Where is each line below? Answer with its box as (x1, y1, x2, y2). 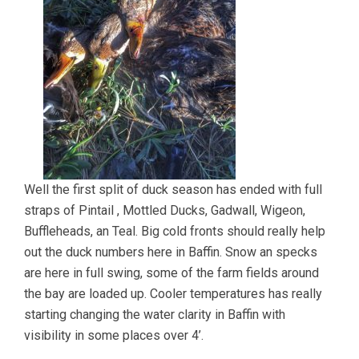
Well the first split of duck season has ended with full (24, 182, 322, 197)
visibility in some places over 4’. (24, 328, 204, 343)
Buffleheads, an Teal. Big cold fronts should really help (24, 224, 325, 239)
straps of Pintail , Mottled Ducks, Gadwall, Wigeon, (24, 203, 305, 218)
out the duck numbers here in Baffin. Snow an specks (24, 244, 317, 260)
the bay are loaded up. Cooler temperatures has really (24, 286, 322, 301)
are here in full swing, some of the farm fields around (24, 265, 319, 280)
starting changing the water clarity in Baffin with (24, 307, 285, 322)
